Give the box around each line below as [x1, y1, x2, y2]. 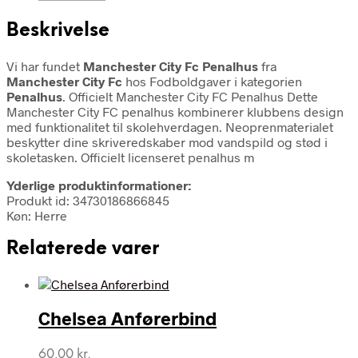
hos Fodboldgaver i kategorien [122, 73, 302, 89]
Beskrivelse [6, 21, 109, 41]
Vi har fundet [6, 58, 83, 74]
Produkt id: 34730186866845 [6, 192, 169, 208]
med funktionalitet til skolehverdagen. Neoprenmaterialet [6, 118, 333, 134]
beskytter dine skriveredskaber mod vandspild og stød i [6, 133, 328, 149]
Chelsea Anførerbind [38, 307, 217, 330]
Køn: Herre [6, 207, 67, 223]
